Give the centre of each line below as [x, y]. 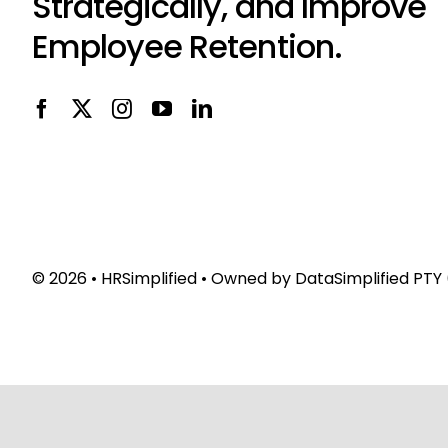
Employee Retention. [186, 47]
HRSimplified [148, 279]
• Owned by [245, 279]
